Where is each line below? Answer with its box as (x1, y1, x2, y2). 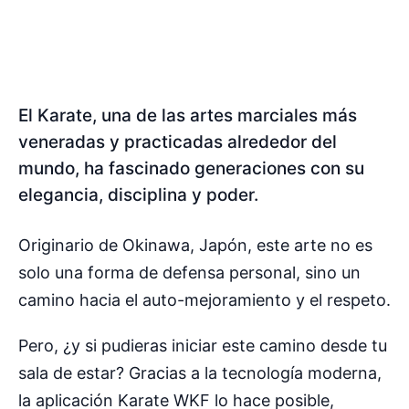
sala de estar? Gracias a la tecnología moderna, (18, 363, 382, 383)
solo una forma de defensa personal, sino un (18, 263, 361, 283)
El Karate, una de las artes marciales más (18, 104, 357, 126)
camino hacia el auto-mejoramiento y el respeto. (18, 290, 391, 310)
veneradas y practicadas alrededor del (18, 131, 337, 152)
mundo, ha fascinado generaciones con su (18, 157, 364, 179)
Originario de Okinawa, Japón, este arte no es (18, 236, 372, 256)
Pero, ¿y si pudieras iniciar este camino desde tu (18, 336, 387, 356)
